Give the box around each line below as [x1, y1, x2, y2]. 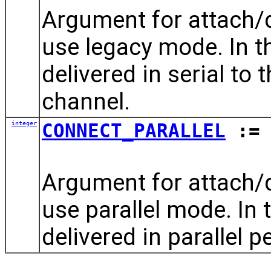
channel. [42, 87, 130, 115]
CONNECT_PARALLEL [42, 119, 226, 142]
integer [11, 119, 37, 126]
